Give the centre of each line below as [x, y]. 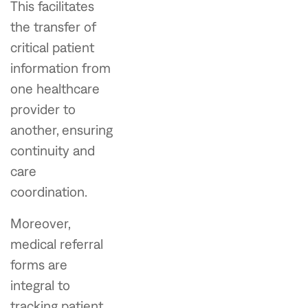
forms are [39, 264]
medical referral [57, 244]
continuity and [53, 150]
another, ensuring [62, 130]
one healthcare [55, 88]
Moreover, [40, 223]
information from [60, 68]
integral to [40, 285]
